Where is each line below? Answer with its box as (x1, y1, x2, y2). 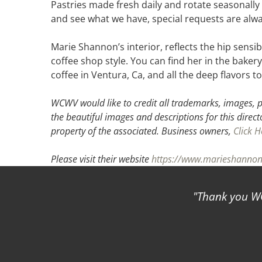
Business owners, (161, 125, 233, 138)
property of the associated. (51, 125, 161, 138)
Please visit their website (51, 153, 151, 166)
